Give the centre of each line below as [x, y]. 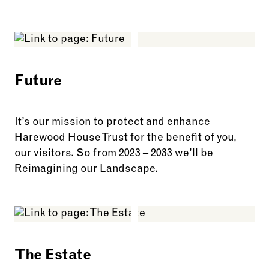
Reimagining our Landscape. [86, 169]
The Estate [53, 256]
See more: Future [57, 198]
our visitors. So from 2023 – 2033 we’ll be [114, 153]
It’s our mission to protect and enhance [112, 122]
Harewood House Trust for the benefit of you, [125, 138]
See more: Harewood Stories [86, 24]
